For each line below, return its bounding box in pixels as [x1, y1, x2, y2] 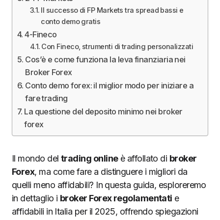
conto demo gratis [41, 17, 101, 26]
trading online [60, 153, 118, 164]
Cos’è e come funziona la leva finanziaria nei [25, 55, 186, 64]
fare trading [25, 93, 68, 103]
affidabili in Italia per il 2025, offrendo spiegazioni [12, 206, 198, 217]
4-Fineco [25, 29, 57, 39]
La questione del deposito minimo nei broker [24, 107, 183, 116]
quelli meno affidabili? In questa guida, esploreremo [12, 180, 206, 190]
